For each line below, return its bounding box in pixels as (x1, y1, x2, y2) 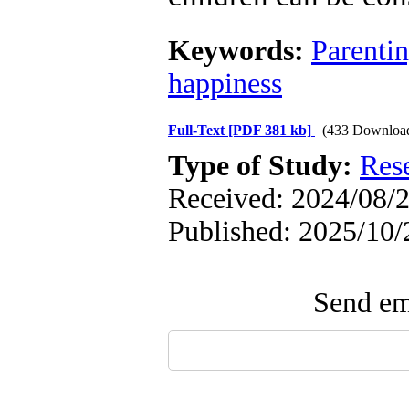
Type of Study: (168, 150, 360, 182)
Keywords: (168, 35, 311, 67)
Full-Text (168, 122, 228, 138)
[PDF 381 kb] (228, 122, 311, 138)
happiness (168, 68, 282, 100)
